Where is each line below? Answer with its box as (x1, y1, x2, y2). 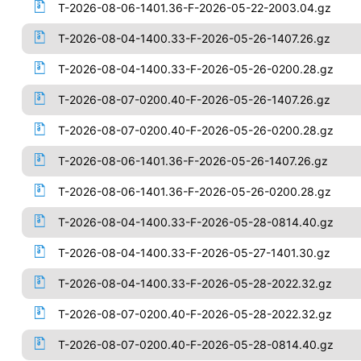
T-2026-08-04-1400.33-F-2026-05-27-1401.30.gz (57, 246, 330, 259)
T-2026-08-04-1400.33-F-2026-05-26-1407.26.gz (57, 31, 330, 45)
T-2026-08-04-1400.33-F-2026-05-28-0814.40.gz (57, 215, 334, 229)
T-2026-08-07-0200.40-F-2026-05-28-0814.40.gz (57, 338, 334, 351)
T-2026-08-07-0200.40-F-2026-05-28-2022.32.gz (57, 307, 332, 321)
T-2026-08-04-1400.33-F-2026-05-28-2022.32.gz (57, 276, 332, 290)
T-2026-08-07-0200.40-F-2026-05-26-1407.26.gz (57, 93, 330, 106)
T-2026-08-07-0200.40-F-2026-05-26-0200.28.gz (57, 123, 334, 137)
